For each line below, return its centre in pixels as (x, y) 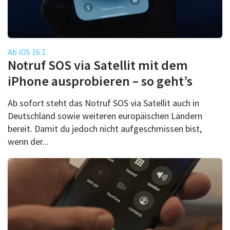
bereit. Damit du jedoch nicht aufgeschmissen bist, (105, 128)
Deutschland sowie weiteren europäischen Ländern (105, 116)
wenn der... (28, 141)
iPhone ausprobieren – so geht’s (100, 81)
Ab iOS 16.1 (27, 52)
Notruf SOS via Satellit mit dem (98, 65)
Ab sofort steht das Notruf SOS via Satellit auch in (103, 103)
